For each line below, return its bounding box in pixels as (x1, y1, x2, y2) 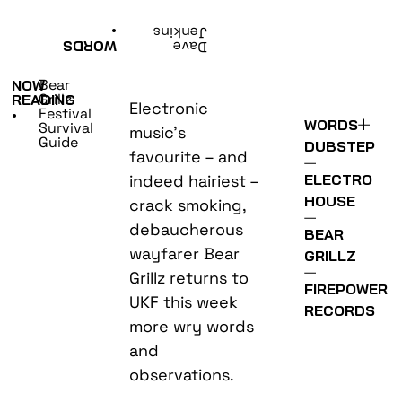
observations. (129, 363, 235, 385)
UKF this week (129, 291, 239, 312)
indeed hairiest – (129, 170, 259, 191)
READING (11, 90, 75, 109)
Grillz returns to (129, 267, 249, 288)
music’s (129, 121, 187, 143)
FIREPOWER (304, 279, 389, 298)
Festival (38, 103, 92, 123)
